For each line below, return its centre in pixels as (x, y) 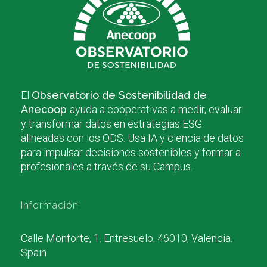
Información (50, 206)
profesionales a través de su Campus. (107, 167)
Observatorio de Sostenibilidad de (119, 95)
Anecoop (46, 110)
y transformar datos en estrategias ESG (112, 124)
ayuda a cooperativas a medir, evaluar (156, 110)
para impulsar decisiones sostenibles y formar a (131, 153)
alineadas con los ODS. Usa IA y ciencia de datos (133, 138)
